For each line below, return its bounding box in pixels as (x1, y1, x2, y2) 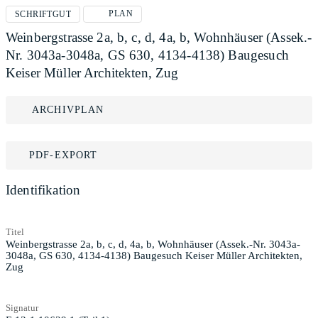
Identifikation (6, 182, 81, 197)
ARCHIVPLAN (32, 104, 104, 115)
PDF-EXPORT (29, 150, 98, 160)
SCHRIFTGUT (15, 9, 71, 19)
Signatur (6, 302, 38, 313)
